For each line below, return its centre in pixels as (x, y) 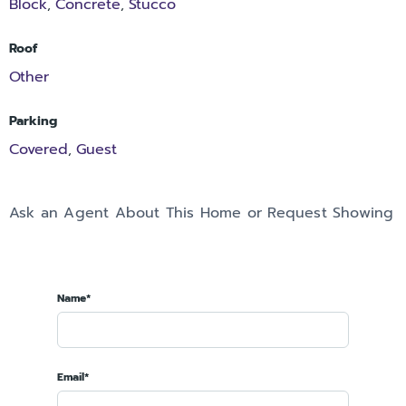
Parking (33, 121)
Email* (73, 377)
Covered (39, 149)
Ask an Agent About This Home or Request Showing (202, 213)
